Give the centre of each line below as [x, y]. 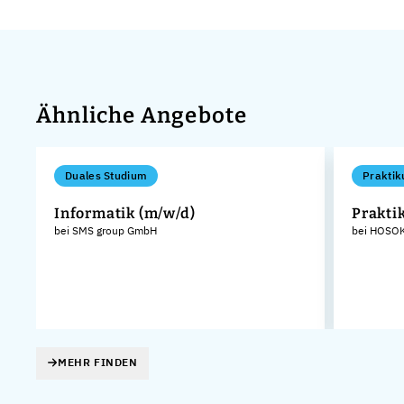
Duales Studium [106, 175]
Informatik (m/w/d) [125, 213]
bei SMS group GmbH [106, 230]
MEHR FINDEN [98, 363]
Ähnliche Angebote [142, 115]
